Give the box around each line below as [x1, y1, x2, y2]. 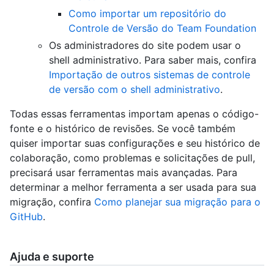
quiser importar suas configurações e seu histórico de [10, 137, 260, 149]
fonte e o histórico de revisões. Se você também [10, 122, 235, 135]
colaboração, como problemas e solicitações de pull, [10, 152, 255, 164]
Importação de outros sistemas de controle [49, 68, 250, 81]
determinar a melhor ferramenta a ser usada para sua [10, 181, 256, 193]
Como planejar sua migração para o [94, 196, 261, 208]
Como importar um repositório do [68, 7, 226, 20]
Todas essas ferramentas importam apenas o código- [10, 108, 259, 120]
